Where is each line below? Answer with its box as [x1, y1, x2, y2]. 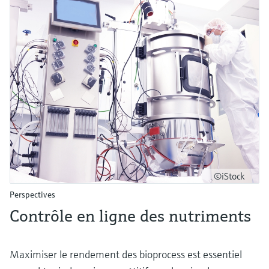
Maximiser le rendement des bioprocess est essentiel [10, 247, 242, 261]
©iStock [214, 169, 244, 182]
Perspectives [10, 189, 55, 200]
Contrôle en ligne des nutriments [10, 205, 251, 226]
